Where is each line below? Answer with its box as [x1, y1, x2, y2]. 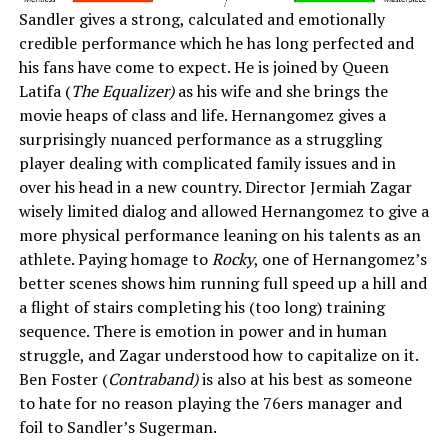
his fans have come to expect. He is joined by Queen [18, 56, 389, 79]
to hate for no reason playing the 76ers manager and [18, 392, 402, 415]
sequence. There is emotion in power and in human [18, 320, 387, 343]
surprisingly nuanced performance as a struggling [18, 128, 382, 151]
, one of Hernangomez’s [253, 248, 427, 271]
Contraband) [107, 368, 202, 391]
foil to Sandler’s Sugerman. [18, 416, 220, 439]
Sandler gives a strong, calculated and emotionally [18, 8, 385, 31]
